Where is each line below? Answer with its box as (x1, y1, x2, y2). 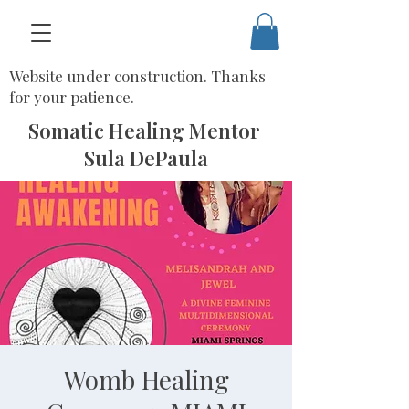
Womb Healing (63, 362, 229, 396)
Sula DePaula (84, 143, 208, 172)
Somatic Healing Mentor (28, 116, 264, 144)
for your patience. (9, 86, 134, 107)
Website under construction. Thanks (9, 65, 266, 86)
